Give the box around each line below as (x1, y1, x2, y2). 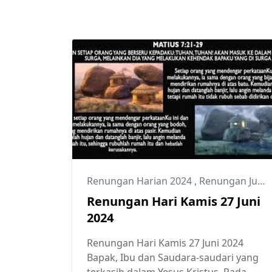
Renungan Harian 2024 (87, 174, 194, 188)
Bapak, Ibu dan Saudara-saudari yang (87, 250, 259, 264)
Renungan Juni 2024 (199, 174, 257, 188)
